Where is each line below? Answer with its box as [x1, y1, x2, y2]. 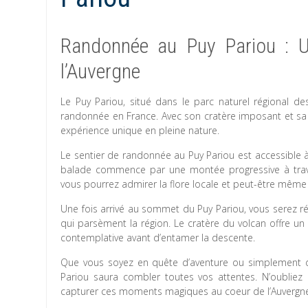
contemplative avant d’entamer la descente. [60, 231, 256, 244]
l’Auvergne [60, 59, 141, 83]
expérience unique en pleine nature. [60, 124, 220, 137]
